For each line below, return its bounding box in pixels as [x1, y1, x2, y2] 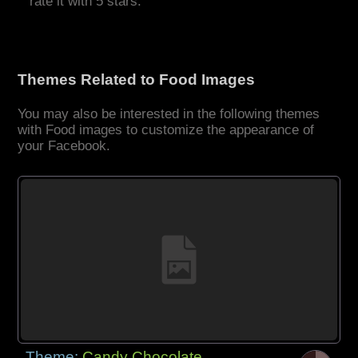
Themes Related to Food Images [18, 71, 256, 89]
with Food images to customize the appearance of [18, 122, 315, 138]
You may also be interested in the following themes [18, 106, 320, 122]
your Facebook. [18, 138, 111, 154]
